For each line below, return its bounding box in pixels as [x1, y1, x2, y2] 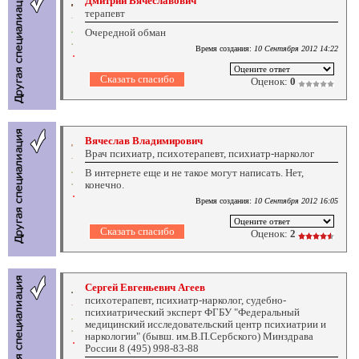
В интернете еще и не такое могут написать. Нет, [85, 166, 304, 179]
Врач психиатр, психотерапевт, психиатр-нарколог [85, 147, 314, 159]
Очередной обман [85, 26, 166, 38]
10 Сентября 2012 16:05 [254, 196, 338, 205]
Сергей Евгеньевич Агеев [85, 280, 205, 293]
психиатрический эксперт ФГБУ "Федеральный [85, 305, 300, 318]
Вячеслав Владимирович [85, 134, 203, 147]
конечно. [85, 178, 124, 191]
